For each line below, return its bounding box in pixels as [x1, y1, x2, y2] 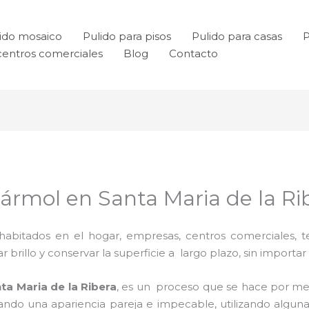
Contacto [169, 47, 218, 60]
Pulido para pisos [83, 30, 171, 43]
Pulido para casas [192, 30, 282, 43]
